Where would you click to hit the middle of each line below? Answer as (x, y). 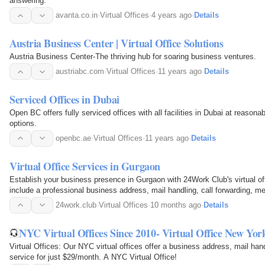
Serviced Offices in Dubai (64, 99)
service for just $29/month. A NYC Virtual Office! (93, 257)
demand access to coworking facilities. (76, 201)
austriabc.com (80, 72)
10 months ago (176, 205)
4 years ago (172, 15)
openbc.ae (73, 138)
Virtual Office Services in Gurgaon (85, 166)
